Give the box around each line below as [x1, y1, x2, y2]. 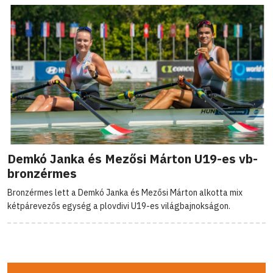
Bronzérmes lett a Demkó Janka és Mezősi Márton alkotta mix [7, 186, 243, 198]
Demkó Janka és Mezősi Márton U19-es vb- [7, 150, 258, 167]
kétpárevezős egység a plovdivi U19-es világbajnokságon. [7, 200, 230, 211]
